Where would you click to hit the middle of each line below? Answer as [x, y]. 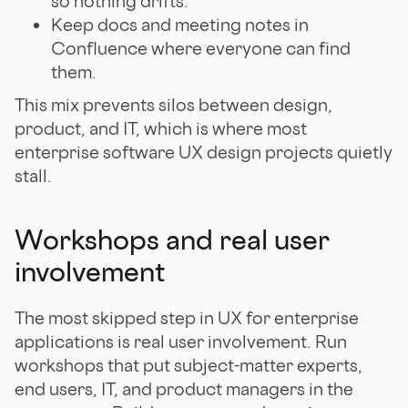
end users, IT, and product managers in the [184, 388]
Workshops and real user [172, 239]
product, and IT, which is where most [161, 128]
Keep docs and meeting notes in [180, 24]
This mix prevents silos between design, [173, 104]
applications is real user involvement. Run [181, 341]
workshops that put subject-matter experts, [189, 365]
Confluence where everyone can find [201, 48]
